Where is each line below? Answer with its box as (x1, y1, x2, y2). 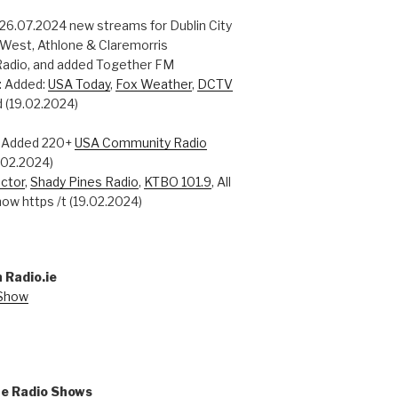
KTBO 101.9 (144, 174, 212, 189)
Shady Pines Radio (30, 174, 139, 189)
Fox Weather (115, 76, 193, 92)
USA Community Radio (75, 135, 208, 150)
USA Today (48, 76, 111, 92)
